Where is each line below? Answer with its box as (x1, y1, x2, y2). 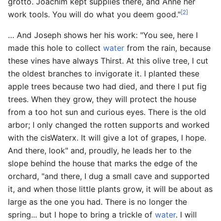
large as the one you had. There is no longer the (8, 196, 187, 207)
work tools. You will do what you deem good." (8, 9, 181, 19)
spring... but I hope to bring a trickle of (8, 209, 155, 220)
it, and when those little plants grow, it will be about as (8, 184, 213, 194)
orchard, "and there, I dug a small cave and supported (8, 171, 210, 181)
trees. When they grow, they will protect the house (8, 94, 196, 104)
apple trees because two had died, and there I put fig (8, 81, 207, 91)
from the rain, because (124, 42, 211, 53)
